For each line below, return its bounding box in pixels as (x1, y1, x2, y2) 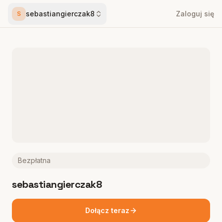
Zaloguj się (176, 9, 214, 18)
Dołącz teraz (85, 206, 129, 215)
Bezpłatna (18, 156, 51, 165)
